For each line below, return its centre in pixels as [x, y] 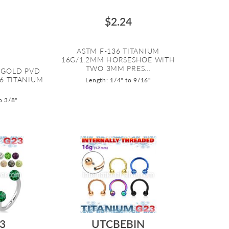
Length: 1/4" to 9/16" [118, 80]
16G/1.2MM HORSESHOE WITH [118, 59]
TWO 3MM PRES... [118, 68]
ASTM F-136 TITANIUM [118, 51]
